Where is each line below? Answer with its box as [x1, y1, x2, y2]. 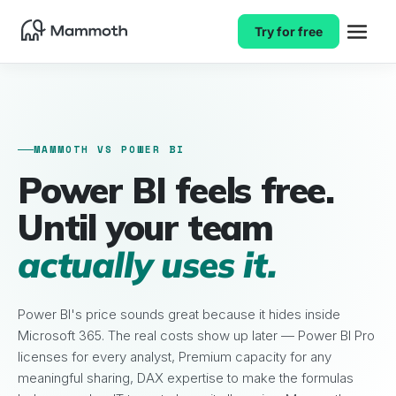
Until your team [18, 205, 274, 249]
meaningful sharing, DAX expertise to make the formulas [18, 369, 354, 386]
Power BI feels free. [18, 168, 334, 212]
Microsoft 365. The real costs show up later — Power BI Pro [18, 327, 375, 344]
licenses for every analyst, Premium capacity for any [18, 348, 331, 365]
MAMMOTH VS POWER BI [34, 142, 185, 156]
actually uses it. [18, 242, 277, 286]
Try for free [255, 24, 323, 39]
